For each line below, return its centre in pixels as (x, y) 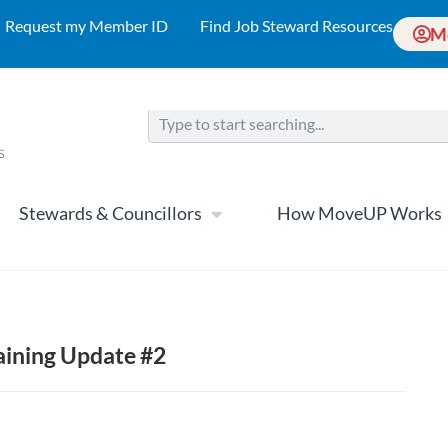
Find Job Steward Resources (296, 25)
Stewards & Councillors (110, 213)
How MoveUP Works (359, 213)
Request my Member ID (86, 25)
